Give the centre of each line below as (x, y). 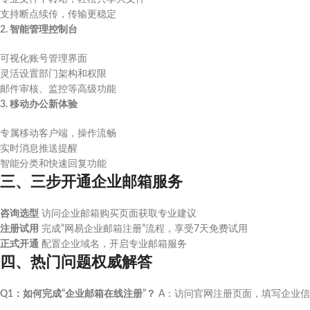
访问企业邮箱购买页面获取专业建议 (118, 214)
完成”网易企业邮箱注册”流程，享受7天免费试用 (143, 229)
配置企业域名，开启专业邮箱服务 (113, 244)
